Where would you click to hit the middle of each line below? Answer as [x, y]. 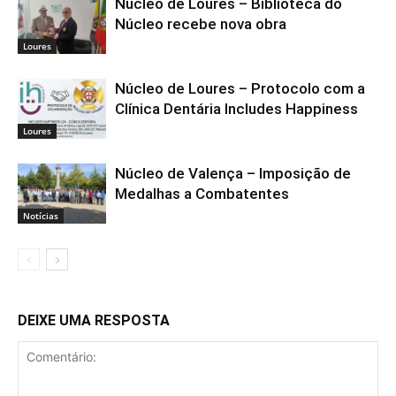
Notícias [41, 216]
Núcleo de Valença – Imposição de [233, 173]
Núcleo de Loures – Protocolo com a [240, 88]
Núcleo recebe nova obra [201, 23]
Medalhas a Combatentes [202, 193]
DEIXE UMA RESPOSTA [94, 320]
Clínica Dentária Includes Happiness [236, 108]
